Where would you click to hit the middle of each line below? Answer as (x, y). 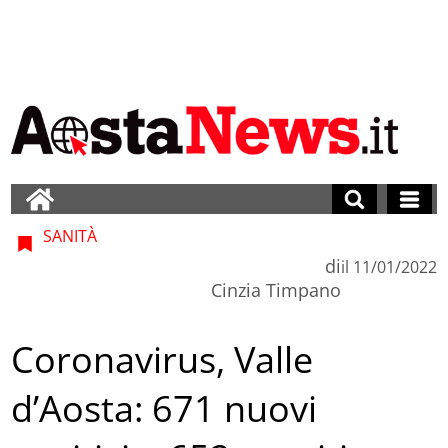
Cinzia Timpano (275, 289)
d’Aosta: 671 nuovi (164, 409)
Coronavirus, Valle (162, 360)
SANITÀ (68, 235)
